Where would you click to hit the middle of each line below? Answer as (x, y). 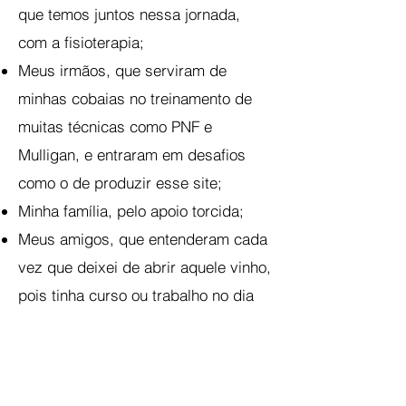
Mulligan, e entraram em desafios (132, 155)
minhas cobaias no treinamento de (135, 98)
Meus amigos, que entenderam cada (143, 239)
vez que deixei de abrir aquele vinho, (145, 267)
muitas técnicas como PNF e (115, 126)
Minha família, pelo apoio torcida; (131, 211)
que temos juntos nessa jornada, (129, 14)
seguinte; (49, 323)
